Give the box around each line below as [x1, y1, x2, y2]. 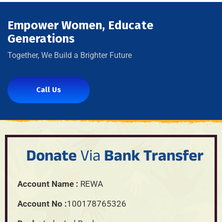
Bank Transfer [104, 144, 204, 171]
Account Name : [17, 178, 78, 189]
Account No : [17, 198, 67, 209]
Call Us [36, 85, 61, 94]
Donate [26, 144, 80, 171]
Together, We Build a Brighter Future [7, 50, 132, 60]
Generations [7, 31, 75, 46]
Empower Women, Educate [7, 18, 154, 32]
